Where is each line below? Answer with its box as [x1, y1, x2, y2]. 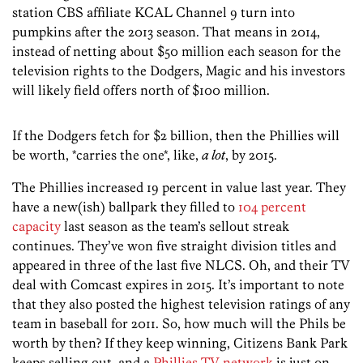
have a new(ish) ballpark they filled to [12, 199, 238, 216]
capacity [12, 218, 61, 235]
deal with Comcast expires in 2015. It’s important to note [12, 276, 344, 293]
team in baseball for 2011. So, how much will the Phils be [12, 315, 346, 332]
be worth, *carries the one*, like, [12, 147, 202, 164]
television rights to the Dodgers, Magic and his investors [12, 62, 345, 79]
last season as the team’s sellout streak [61, 218, 289, 235]
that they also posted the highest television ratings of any [12, 296, 350, 313]
